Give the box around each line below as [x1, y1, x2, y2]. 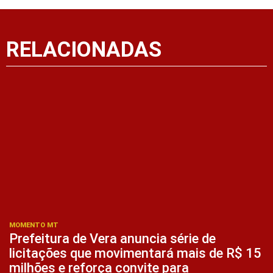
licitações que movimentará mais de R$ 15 [9, 245, 261, 261]
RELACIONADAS [6, 37, 161, 63]
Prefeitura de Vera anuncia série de [9, 230, 216, 246]
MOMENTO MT [9, 221, 58, 229]
